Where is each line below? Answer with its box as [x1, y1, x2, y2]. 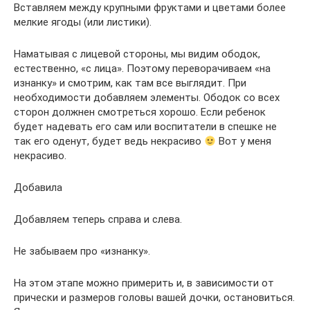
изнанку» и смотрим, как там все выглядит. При [14, 77, 246, 89]
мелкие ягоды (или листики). [14, 16, 152, 28]
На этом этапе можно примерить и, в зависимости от [14, 277, 274, 289]
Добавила [14, 181, 62, 194]
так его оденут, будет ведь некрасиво [14, 135, 204, 147]
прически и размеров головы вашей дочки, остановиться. [14, 291, 295, 304]
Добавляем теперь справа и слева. [14, 213, 182, 226]
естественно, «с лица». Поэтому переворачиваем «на [14, 62, 271, 75]
